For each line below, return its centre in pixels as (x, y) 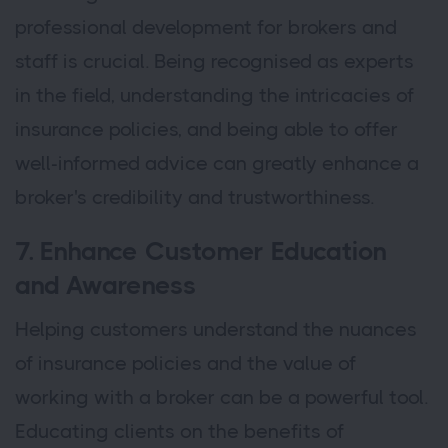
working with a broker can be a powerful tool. (221, 398)
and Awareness (106, 286)
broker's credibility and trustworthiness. (194, 198)
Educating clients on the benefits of (179, 432)
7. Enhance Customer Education (201, 252)
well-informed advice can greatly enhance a (217, 164)
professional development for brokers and (206, 28)
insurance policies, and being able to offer (206, 130)
